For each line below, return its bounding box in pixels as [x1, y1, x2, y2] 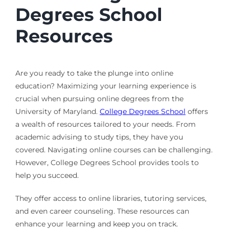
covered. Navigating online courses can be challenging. [15, 145, 213, 154]
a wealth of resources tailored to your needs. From [15, 119, 196, 129]
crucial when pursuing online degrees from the [15, 94, 184, 103]
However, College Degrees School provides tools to [15, 157, 199, 167]
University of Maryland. [15, 106, 100, 116]
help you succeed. [15, 170, 79, 180]
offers [185, 106, 208, 116]
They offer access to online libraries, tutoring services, [15, 193, 207, 203]
